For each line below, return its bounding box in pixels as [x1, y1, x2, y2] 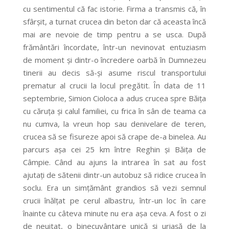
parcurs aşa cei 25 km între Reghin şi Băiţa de [22, 144, 207, 155]
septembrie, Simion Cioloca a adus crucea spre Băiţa [22, 93, 207, 104]
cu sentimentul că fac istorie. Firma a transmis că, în [22, 4, 207, 14]
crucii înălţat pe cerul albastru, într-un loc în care [22, 195, 207, 206]
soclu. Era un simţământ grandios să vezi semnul [22, 182, 207, 193]
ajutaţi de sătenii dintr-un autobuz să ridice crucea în [22, 170, 207, 180]
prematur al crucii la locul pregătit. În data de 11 [22, 80, 207, 91]
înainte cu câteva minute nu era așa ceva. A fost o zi [22, 208, 207, 219]
